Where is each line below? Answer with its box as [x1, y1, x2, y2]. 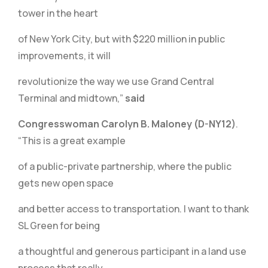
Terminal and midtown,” [18, 92, 125, 105]
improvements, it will [18, 49, 111, 62]
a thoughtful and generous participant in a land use [18, 245, 246, 258]
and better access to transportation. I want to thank [18, 202, 249, 215]
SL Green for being [18, 219, 100, 232]
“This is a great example [18, 134, 126, 147]
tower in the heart [18, 7, 98, 20]
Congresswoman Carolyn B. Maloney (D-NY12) [18, 117, 236, 130]
